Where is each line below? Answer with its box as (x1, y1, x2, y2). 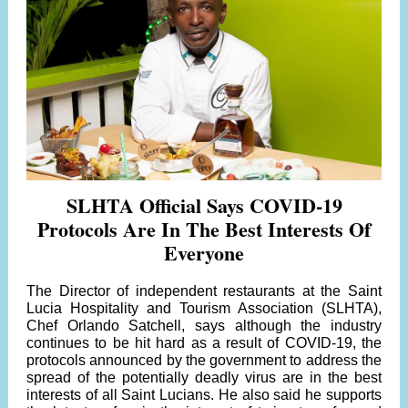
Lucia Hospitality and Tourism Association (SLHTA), (26, 301, 382, 316)
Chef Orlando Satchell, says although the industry (26, 318, 382, 333)
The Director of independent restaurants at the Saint (26, 283, 382, 299)
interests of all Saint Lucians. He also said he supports (26, 387, 382, 403)
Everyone (164, 238, 244, 268)
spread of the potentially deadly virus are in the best (26, 370, 382, 385)
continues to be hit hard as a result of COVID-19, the (26, 335, 382, 351)
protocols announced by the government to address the (26, 352, 382, 368)
